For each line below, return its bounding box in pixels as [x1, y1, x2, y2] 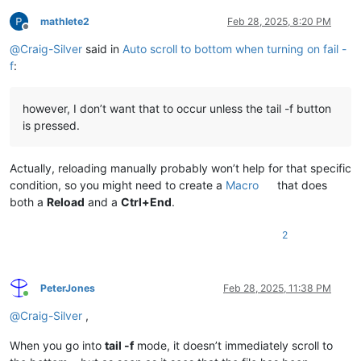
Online [25, 293, 54, 306]
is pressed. [23, 118, 80, 132]
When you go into [10, 338, 105, 352]
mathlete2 [40, 15, 89, 27]
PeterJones [40, 281, 95, 294]
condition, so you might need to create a [10, 177, 226, 192]
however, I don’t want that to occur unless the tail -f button [23, 101, 331, 115]
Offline [25, 27, 55, 39]
